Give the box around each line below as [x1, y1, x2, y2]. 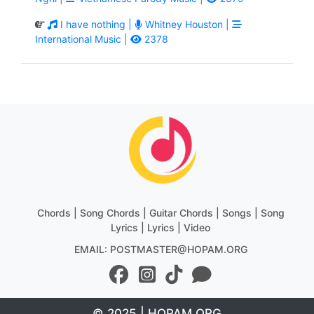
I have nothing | [57, 18, 135, 30]
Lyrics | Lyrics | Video [111, 221, 210, 233]
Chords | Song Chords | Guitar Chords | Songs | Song [36, 206, 285, 219]
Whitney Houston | [142, 18, 232, 30]
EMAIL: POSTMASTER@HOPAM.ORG [74, 243, 247, 255]
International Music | [35, 32, 130, 45]
